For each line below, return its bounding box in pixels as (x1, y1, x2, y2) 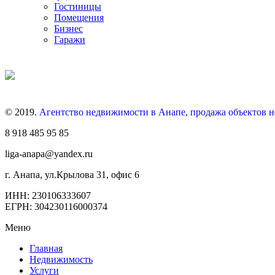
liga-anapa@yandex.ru (5, 149, 93, 160)
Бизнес (54, 23, 83, 34)
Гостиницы (54, 1, 101, 12)
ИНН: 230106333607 (5, 190, 91, 201)
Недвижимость (29, 254, 93, 265)
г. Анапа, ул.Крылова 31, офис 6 (5, 169, 139, 180)
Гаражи (54, 34, 85, 45)
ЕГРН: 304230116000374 (5, 201, 107, 212)
